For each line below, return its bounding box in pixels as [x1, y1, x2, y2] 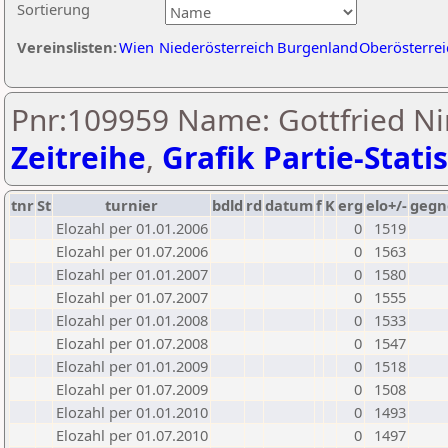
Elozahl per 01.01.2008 [56, 310, 208, 330]
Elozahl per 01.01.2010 [56, 402, 208, 422]
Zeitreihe [11, 137, 146, 178]
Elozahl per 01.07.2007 [56, 287, 208, 307]
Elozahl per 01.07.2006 [56, 241, 208, 261]
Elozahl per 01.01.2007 [56, 264, 208, 284]
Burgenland [277, 37, 358, 57]
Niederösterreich [159, 37, 274, 57]
